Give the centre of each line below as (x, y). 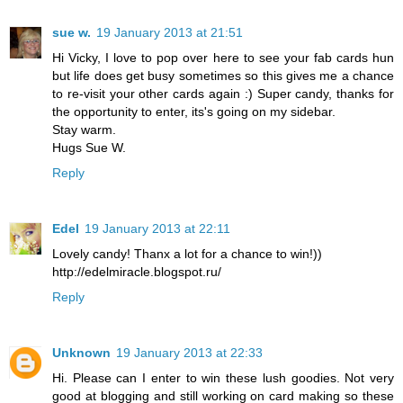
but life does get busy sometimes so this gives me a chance (223, 75)
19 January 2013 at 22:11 (157, 228)
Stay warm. (84, 129)
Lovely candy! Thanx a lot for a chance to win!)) (187, 253)
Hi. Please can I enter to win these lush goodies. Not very (223, 377)
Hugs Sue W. (89, 147)
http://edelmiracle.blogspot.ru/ (137, 271)
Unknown (81, 352)
